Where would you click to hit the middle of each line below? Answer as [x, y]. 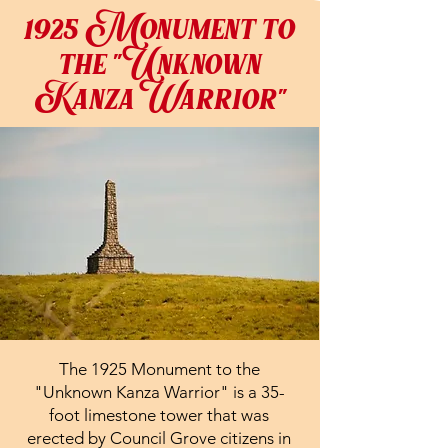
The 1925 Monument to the [159, 368]
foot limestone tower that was [159, 414]
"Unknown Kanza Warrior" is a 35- [159, 391]
